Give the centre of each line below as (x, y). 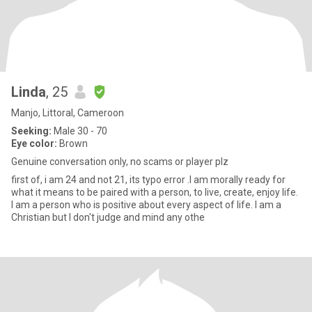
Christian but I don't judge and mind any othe (108, 217)
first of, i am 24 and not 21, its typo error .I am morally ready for (148, 180)
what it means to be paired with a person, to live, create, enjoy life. (155, 192)
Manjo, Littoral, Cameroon (68, 113)
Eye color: (34, 143)
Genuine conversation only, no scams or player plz (120, 162)
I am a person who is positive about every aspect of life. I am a (146, 205)
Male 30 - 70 (79, 131)
